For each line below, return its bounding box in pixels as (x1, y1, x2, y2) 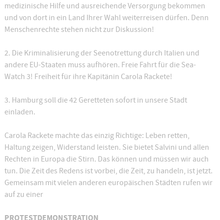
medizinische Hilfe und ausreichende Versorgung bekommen (4, 1, 205, 11)
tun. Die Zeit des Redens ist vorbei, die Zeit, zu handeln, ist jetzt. (4, 166, 213, 176)
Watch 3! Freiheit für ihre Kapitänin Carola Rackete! (4, 72, 172, 82)
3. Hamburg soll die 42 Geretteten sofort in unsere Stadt (4, 95, 187, 105)
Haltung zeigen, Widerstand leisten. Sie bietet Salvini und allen (4, 142, 209, 152)
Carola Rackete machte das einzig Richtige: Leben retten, (4, 131, 190, 140)
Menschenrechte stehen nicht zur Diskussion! (4, 25, 154, 34)
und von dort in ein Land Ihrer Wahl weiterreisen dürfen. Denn (4, 13, 209, 23)
